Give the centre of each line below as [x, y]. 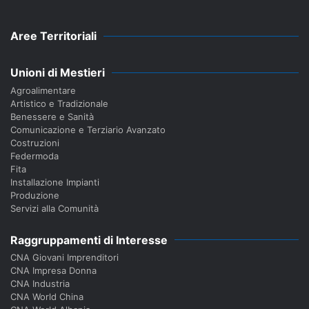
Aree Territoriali [53, 36]
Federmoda [34, 156]
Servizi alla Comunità [54, 208]
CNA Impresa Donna [53, 271]
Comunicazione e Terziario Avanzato [88, 129]
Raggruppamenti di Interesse [89, 240]
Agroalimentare [43, 90]
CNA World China [47, 297]
